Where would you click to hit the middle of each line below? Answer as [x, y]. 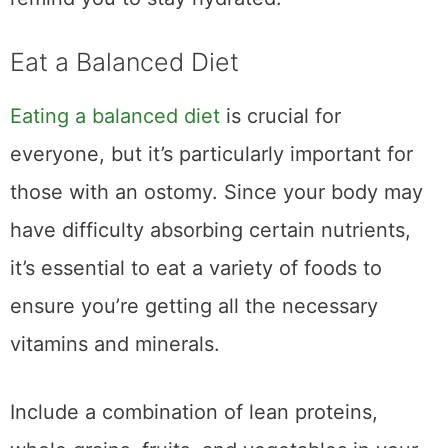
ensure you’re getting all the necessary [194, 306]
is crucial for [280, 116]
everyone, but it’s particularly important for [211, 154]
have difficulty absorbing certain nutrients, [210, 230]
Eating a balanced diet [115, 116]
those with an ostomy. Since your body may [216, 192]
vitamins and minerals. [115, 344]
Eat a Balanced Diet [124, 62]
